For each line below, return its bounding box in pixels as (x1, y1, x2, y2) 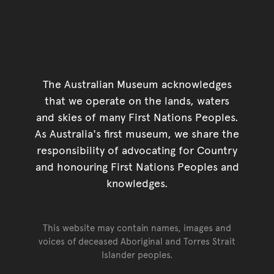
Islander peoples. (101, 248, 173, 261)
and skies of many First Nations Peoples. (35, 109, 239, 125)
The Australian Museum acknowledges (42, 76, 232, 92)
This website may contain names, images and (43, 221, 231, 234)
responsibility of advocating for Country (37, 142, 237, 158)
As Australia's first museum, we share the (35, 125, 239, 141)
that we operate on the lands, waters (45, 92, 229, 108)
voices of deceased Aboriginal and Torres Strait (39, 234, 235, 248)
